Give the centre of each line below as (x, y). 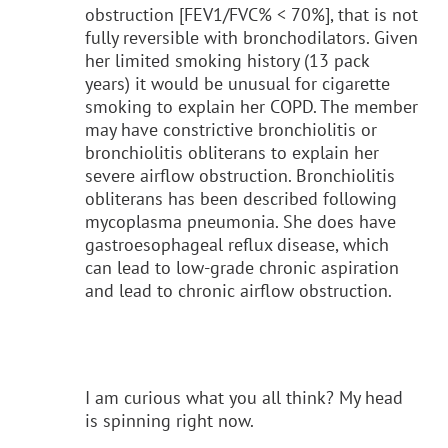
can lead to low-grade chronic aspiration (242, 267)
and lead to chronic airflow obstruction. (238, 290)
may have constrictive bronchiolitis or (231, 129)
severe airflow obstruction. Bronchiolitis (240, 175)
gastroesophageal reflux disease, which (237, 244)
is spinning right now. (169, 420)
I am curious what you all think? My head (244, 397)
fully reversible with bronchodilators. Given (251, 37)
